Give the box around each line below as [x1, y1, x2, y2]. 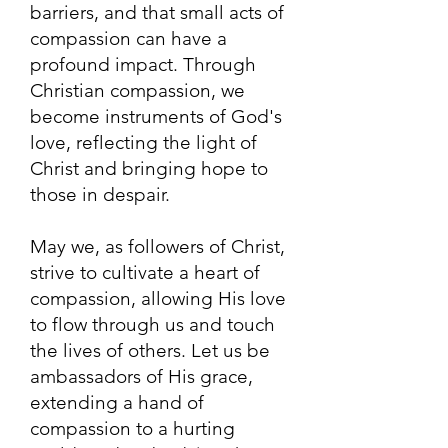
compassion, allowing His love [30, 287, 286, 310]
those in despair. [30, 183, 170, 206]
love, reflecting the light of [30, 131, 257, 154]
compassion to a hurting [30, 417, 235, 440]
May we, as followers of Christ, [30, 235, 285, 258]
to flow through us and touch [30, 313, 275, 336]
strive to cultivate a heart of [30, 261, 260, 284]
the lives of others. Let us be [30, 339, 270, 362]
